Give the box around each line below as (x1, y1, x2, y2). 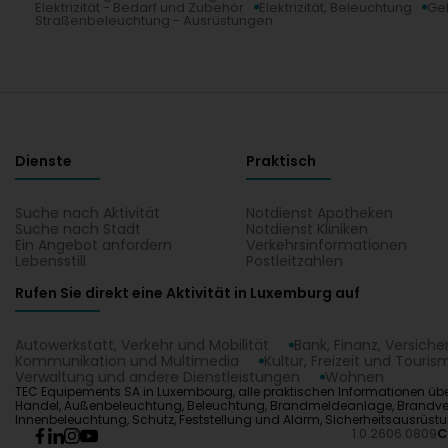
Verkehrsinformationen (246, 234, 408, 255)
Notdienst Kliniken (246, 218, 369, 239)
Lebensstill (15, 250, 86, 271)
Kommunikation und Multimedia (15, 350, 239, 371)
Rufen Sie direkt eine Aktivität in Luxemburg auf (15, 282, 360, 303)
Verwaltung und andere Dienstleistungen (15, 366, 300, 387)
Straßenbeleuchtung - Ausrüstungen (35, 10, 273, 30)
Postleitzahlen (246, 250, 344, 271)
